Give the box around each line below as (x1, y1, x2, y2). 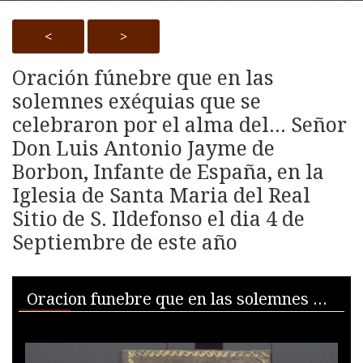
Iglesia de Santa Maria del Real (12, 180, 310, 208)
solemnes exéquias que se (12, 86, 261, 114)
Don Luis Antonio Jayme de (12, 133, 275, 161)
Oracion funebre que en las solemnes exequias (313, 287, 327, 310)
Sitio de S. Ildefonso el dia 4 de (12, 203, 305, 232)
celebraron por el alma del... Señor (12, 109, 347, 138)
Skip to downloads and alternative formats (11, 275, 195, 288)
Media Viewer (18, 279, 209, 318)
